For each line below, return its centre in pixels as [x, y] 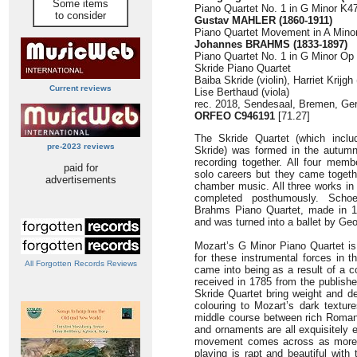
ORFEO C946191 [235, 116]
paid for [80, 168]
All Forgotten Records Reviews [80, 263]
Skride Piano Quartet [243, 68]
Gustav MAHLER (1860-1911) [263, 20]
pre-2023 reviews [80, 146]
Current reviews [80, 88]
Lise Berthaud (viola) [242, 92]
